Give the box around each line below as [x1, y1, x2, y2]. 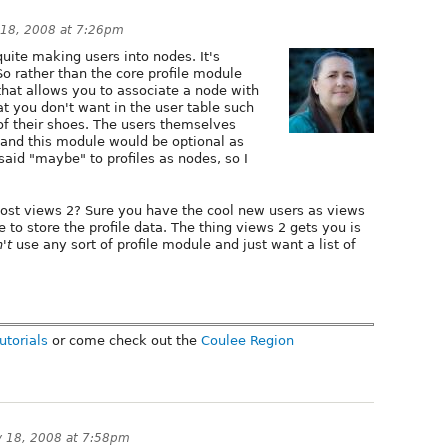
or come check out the [48, 333, 201, 349]
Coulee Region [201, 333, 294, 349]
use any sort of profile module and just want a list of [12, 236, 356, 252]
